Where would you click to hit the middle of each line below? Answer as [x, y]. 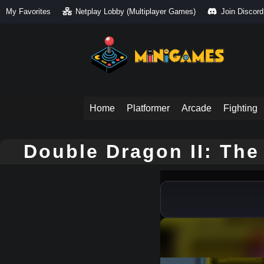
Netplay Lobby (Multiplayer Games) [136, 11]
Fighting [240, 108]
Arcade [197, 108]
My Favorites [28, 11]
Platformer [148, 108]
